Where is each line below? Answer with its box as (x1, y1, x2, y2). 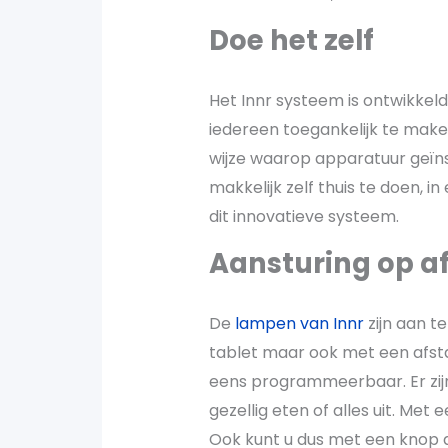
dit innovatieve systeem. (208, 204, 399, 228)
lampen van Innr (234, 311, 364, 335)
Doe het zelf (208, 20, 374, 60)
